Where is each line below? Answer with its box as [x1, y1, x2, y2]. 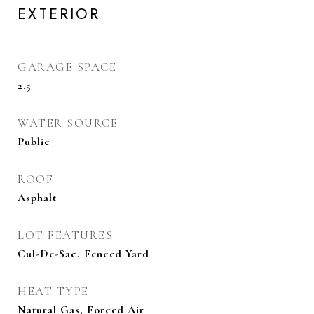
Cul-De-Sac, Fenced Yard [18, 247, 149, 261]
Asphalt [18, 191, 57, 205]
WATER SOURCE [18, 116, 118, 130]
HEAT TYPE [18, 284, 89, 299]
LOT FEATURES [18, 228, 113, 243]
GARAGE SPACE [18, 60, 116, 74]
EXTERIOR [18, 4, 100, 25]
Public [18, 135, 50, 149]
